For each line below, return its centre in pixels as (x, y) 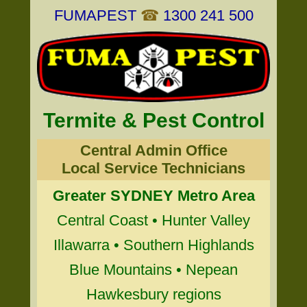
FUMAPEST (95, 15)
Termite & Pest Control (153, 120)
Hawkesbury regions (153, 294)
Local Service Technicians (153, 168)
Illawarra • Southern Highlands (153, 245)
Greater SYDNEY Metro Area (153, 196)
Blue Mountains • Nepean (153, 270)
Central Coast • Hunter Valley (153, 220)
